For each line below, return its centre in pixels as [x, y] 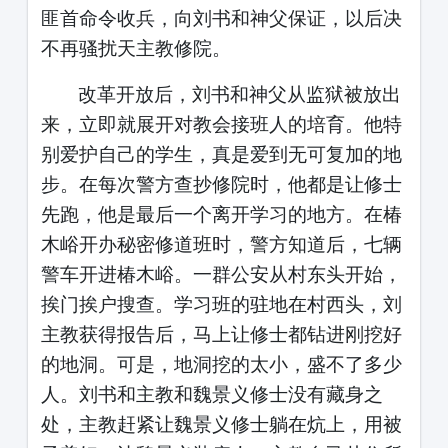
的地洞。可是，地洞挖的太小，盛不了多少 [221, 364]
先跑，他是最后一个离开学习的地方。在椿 [221, 214]
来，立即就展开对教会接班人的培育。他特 [221, 124]
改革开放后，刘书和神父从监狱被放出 [239, 94]
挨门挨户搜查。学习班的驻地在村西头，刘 [221, 304]
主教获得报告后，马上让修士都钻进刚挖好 [221, 334]
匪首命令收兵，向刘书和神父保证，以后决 [221, 18]
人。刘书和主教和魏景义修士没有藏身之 [211, 394]
